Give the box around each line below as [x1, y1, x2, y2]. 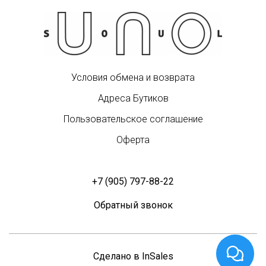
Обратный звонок [93, 199, 173, 211]
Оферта [116, 134, 150, 146]
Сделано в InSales [93, 251, 173, 262]
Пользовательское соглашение [63, 113, 203, 125]
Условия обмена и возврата [71, 72, 195, 84]
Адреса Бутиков [97, 93, 169, 104]
